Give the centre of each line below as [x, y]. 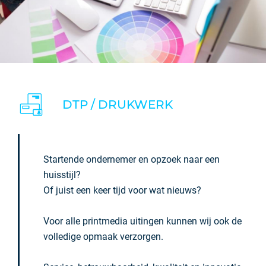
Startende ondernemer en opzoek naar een [132, 159]
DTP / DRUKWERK [118, 104]
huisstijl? [62, 175]
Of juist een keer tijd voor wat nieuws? [122, 190]
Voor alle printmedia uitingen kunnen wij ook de [142, 221]
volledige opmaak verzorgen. [106, 237]
